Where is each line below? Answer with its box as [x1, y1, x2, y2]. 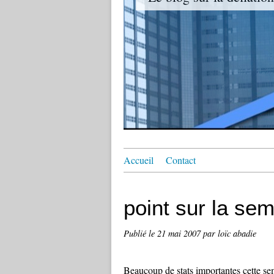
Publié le [124, 228, 157, 239]
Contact [166, 154, 196, 166]
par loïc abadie [203, 228, 256, 239]
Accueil [124, 154, 154, 166]
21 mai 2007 [157, 228, 203, 239]
